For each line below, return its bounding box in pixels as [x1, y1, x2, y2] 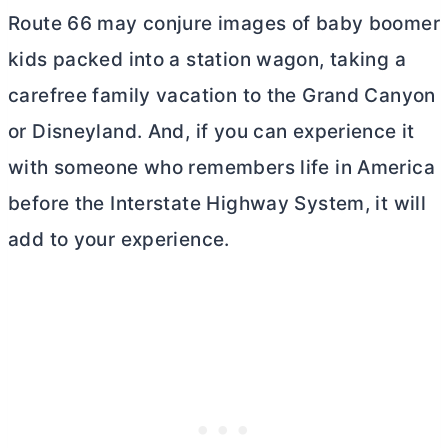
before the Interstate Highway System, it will [8, 191, 427, 215]
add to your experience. [8, 227, 236, 251]
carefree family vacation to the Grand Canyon [8, 83, 436, 107]
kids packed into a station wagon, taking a [8, 47, 406, 71]
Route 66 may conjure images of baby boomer [8, 11, 440, 35]
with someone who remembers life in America [8, 155, 435, 179]
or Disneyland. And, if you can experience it [8, 119, 415, 143]
